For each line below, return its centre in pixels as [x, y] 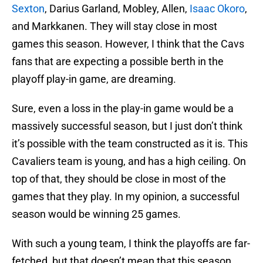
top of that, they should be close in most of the [119, 179]
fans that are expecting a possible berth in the [118, 62]
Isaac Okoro [217, 9]
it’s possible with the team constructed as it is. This [130, 144]
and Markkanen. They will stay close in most [114, 26]
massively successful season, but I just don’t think [127, 126]
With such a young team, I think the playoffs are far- [131, 244]
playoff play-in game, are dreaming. [94, 79]
